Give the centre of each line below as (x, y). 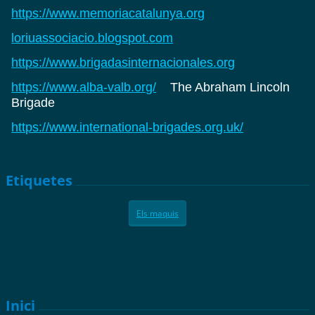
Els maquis (157, 213)
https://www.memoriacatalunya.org (108, 13)
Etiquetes (39, 181)
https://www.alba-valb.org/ (84, 87)
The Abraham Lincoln (223, 87)
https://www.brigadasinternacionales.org (123, 62)
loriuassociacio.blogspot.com (92, 38)
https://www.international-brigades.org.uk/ (128, 127)
